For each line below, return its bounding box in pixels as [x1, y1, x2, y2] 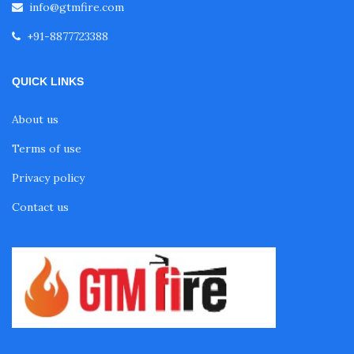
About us [12, 111, 58, 126]
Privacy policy [12, 170, 85, 185]
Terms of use [12, 141, 81, 156]
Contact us [12, 199, 69, 214]
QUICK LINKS [12, 74, 84, 88]
